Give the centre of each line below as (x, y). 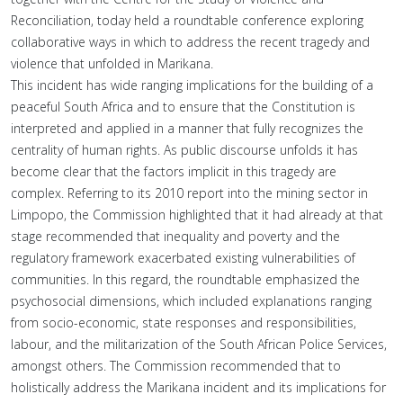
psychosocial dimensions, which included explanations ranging (191, 301)
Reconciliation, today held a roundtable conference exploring (187, 20)
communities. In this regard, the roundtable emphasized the (185, 279)
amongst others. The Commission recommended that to (176, 366)
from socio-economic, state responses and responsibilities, (184, 322)
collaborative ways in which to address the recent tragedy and (190, 42)
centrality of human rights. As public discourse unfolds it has (184, 150)
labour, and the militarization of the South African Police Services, (199, 344)
